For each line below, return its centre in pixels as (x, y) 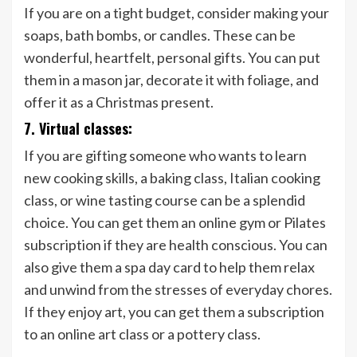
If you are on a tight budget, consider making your (177, 13)
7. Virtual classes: (78, 129)
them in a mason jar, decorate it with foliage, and (171, 80)
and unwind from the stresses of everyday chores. (178, 290)
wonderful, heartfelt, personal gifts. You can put (172, 58)
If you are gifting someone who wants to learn (165, 156)
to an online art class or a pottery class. (142, 334)
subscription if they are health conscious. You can (176, 245)
